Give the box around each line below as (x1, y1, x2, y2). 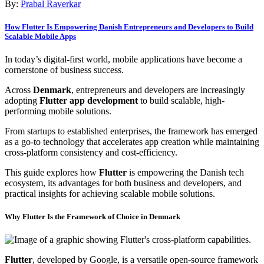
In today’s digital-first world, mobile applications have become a (5, 54, 242, 64)
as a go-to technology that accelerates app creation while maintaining (5, 136, 259, 147)
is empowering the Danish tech (127, 167, 244, 177)
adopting (5, 95, 39, 105)
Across (5, 84, 33, 95)
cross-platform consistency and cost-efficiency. (5, 147, 177, 157)
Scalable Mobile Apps (5, 31, 76, 41)
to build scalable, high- (138, 95, 225, 105)
